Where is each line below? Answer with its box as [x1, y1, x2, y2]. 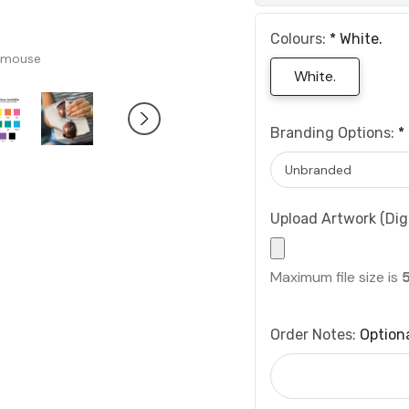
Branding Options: [270, 124, 398, 142]
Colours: [270, 30, 330, 48]
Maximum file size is [270, 267, 402, 288]
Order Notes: [270, 326, 360, 344]
